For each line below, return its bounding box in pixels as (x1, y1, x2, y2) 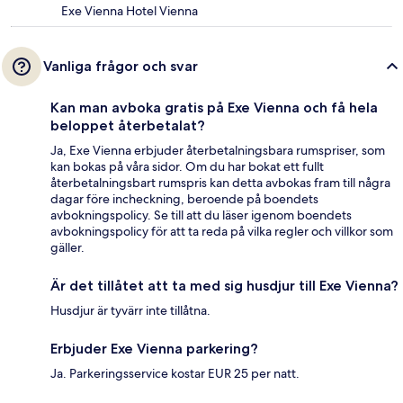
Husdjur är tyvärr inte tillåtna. (50, 302, 210, 319)
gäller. (50, 239, 85, 256)
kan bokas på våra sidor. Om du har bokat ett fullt (50, 158, 324, 175)
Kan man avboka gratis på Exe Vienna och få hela (50, 99, 378, 117)
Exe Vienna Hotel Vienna (61, 3, 198, 20)
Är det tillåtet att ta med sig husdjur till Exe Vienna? (50, 277, 399, 295)
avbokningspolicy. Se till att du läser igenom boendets (50, 207, 352, 224)
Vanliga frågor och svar (43, 58, 198, 76)
